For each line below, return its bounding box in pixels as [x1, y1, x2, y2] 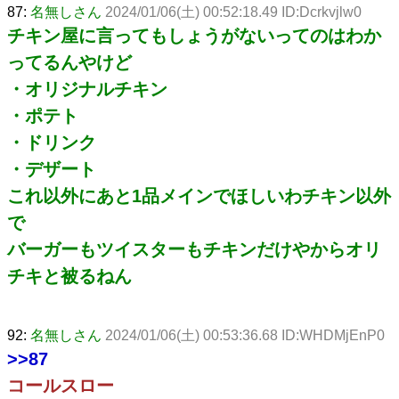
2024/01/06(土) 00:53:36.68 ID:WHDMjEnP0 [105, 327, 385, 343]
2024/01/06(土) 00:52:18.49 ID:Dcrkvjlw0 [105, 4, 362, 20]
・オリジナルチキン [7, 78, 167, 99]
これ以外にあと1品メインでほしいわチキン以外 [7, 185, 391, 206]
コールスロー [7, 375, 114, 395]
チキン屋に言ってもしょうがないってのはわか [7, 25, 381, 45]
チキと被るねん [7, 265, 132, 286]
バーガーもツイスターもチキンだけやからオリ [7, 239, 381, 259]
